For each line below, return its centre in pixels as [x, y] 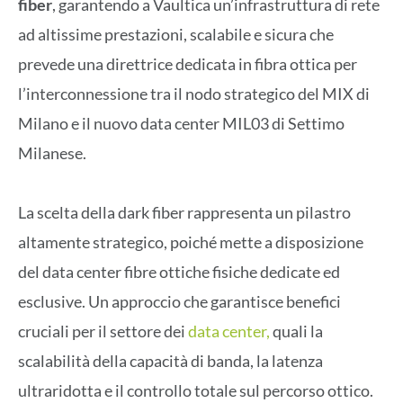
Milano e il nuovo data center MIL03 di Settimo [181, 124]
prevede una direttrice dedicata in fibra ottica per [188, 64]
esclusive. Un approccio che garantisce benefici [179, 302]
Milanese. [52, 153]
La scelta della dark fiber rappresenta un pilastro [184, 213]
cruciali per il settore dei [102, 331]
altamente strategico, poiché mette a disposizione [191, 242]
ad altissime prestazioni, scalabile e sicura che [176, 35]
